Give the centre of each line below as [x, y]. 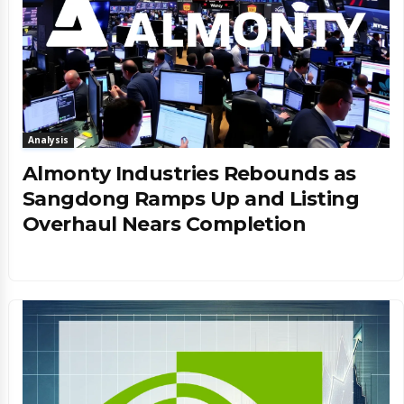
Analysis [48, 139]
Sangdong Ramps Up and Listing [191, 198]
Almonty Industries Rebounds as [189, 173]
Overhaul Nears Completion [165, 224]
